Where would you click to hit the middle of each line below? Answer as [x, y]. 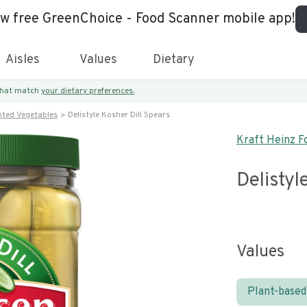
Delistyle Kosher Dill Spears [119, 115]
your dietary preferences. [88, 91]
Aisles [23, 60]
